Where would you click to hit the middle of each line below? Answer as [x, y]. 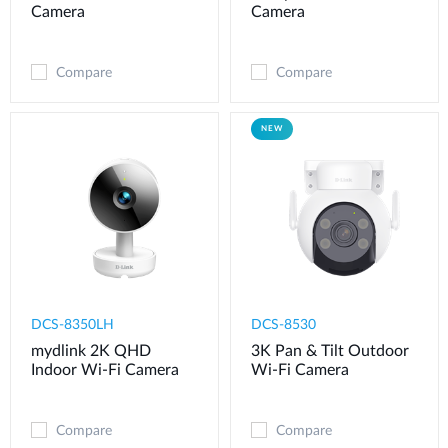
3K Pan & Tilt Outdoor [330, 351]
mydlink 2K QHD [91, 351]
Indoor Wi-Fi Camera [105, 370]
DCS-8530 [283, 325]
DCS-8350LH [72, 325]
